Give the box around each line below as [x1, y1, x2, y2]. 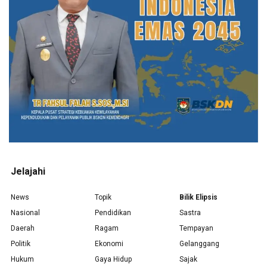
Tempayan [179, 223, 213, 232]
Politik [11, 239, 30, 248]
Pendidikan [95, 208, 132, 217]
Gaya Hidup [95, 254, 132, 263]
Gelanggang [179, 239, 219, 248]
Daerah [11, 223, 35, 232]
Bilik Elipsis [179, 193, 218, 201]
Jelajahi [11, 165, 45, 177]
